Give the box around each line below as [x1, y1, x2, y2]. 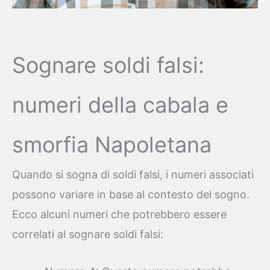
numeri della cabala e [12, 92, 228, 119]
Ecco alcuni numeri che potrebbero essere [12, 208, 227, 221]
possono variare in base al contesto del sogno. [12, 188, 250, 201]
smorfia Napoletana [12, 131, 212, 159]
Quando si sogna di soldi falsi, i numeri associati [12, 168, 254, 181]
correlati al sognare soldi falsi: [12, 228, 163, 241]
